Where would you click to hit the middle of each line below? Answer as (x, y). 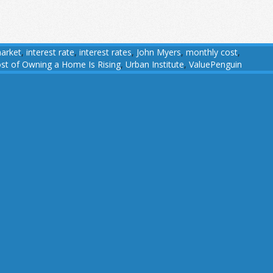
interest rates (105, 52)
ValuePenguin (215, 65)
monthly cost (212, 52)
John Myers (159, 52)
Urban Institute (155, 65)
